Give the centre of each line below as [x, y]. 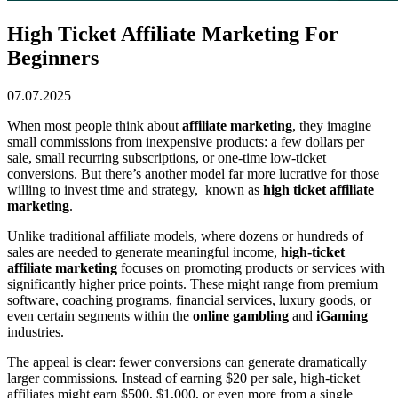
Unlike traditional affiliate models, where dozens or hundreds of [185, 235]
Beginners [53, 57]
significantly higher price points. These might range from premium [192, 283]
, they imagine [332, 125]
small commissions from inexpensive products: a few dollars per [186, 141]
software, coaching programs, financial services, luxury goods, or [189, 299]
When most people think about [95, 125]
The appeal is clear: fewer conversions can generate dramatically [187, 362]
